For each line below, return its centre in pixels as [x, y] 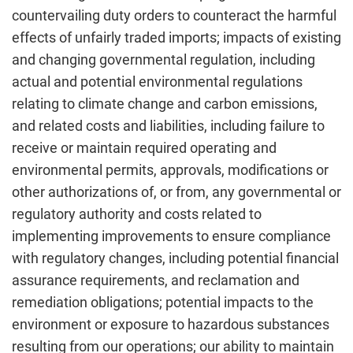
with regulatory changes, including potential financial [175, 258]
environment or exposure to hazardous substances [171, 324]
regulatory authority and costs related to [137, 214]
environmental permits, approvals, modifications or [170, 170]
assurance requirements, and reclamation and [156, 280]
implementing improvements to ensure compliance [171, 236]
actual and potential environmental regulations [157, 82]
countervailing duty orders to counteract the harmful [174, 15]
